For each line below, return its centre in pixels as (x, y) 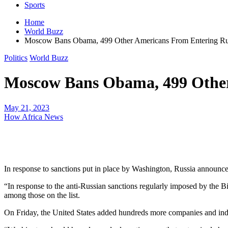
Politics (16, 58)
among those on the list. (42, 195)
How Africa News (34, 117)
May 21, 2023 (27, 107)
